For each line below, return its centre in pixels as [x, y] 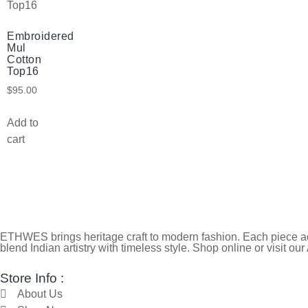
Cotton [24, 59]
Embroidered [41, 36]
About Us [40, 294]
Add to [23, 122]
